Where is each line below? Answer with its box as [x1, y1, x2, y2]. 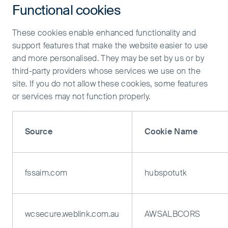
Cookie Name [145, 126, 198, 137]
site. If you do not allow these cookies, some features [12, 78, 208, 89]
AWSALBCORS [145, 209, 201, 219]
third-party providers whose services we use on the [12, 66, 201, 76]
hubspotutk [145, 167, 187, 178]
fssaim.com [25, 167, 68, 178]
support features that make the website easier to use [12, 40, 208, 51]
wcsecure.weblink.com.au [25, 209, 120, 219]
